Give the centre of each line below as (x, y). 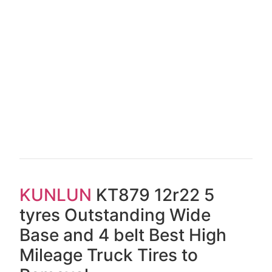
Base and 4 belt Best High (123, 235)
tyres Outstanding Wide (115, 215)
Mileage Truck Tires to (109, 255)
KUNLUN (56, 195)
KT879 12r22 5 (153, 195)
